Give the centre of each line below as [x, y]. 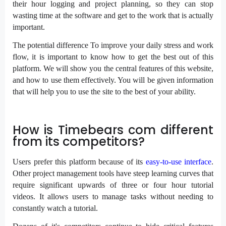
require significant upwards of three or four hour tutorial [113, 185]
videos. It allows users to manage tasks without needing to [113, 197]
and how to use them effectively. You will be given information [113, 80]
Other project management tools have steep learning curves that [113, 174]
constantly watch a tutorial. [58, 208]
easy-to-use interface [178, 162]
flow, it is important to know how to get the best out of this [113, 56]
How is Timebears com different [113, 130]
